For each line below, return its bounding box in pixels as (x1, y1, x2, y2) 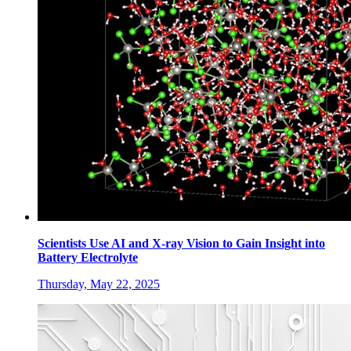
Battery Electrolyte (38, 250, 138, 264)
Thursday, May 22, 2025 (38, 277, 160, 291)
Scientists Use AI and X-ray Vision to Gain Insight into (38, 236, 325, 250)
